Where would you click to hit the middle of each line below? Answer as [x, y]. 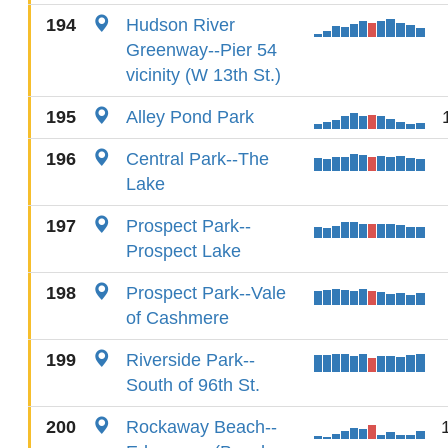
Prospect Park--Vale [206, 293]
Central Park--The [197, 159]
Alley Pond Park [190, 117]
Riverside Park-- [190, 360]
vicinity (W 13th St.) [203, 75]
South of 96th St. [193, 385]
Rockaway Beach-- [201, 427]
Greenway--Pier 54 [201, 50]
